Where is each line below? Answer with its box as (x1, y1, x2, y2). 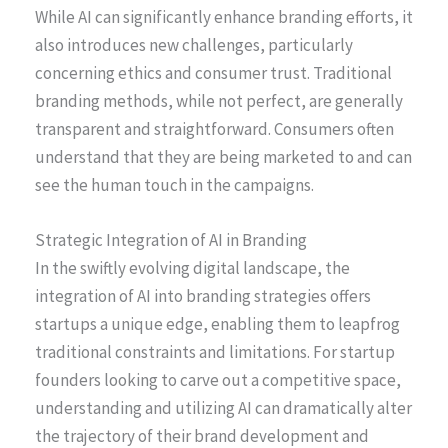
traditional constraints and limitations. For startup (35, 340, 395, 363)
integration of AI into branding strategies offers (35, 284, 371, 307)
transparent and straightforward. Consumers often (35, 117, 394, 140)
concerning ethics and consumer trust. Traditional (35, 61, 392, 84)
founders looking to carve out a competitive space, (35, 368, 401, 391)
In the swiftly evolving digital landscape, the (35, 256, 350, 279)
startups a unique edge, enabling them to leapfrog (35, 312, 400, 335)
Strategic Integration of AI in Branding (35, 228, 307, 251)
